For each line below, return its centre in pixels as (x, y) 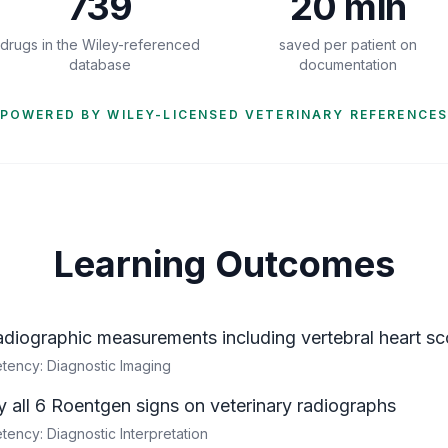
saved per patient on (348, 44)
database (100, 64)
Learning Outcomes (224, 264)
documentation (348, 64)
